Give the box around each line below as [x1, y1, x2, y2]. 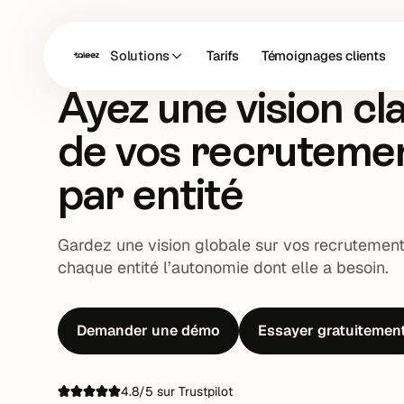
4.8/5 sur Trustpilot [121, 382, 233, 399]
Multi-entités [69, 34, 146, 51]
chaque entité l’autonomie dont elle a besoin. [58, 256, 389, 278]
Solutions [110, 47, 170, 64]
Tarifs [207, 47, 239, 64]
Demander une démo [77, 320, 220, 340]
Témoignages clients [261, 47, 386, 64]
